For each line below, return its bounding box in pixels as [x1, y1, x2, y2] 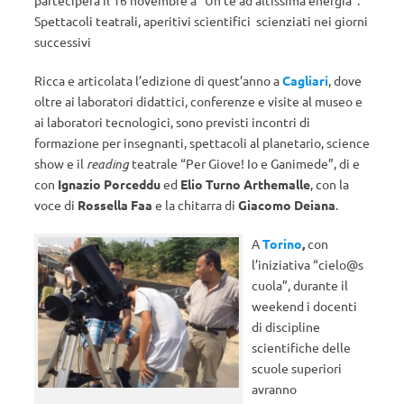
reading [87, 155, 129, 172]
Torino [262, 235, 303, 252]
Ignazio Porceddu [58, 176, 161, 192]
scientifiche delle [252, 339, 352, 355]
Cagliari [282, 72, 328, 88]
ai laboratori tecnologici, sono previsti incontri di [34, 114, 310, 130]
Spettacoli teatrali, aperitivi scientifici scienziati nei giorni [34, 13, 368, 29]
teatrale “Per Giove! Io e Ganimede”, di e [129, 155, 360, 171]
